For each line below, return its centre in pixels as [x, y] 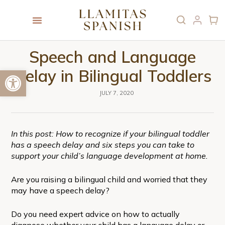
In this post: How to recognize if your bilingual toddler [110, 133]
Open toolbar [8, 75]
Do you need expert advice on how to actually [95, 214]
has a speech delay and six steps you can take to [102, 144]
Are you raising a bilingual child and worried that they [109, 179]
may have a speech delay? [60, 190]
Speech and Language [113, 57]
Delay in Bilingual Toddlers [113, 76]
